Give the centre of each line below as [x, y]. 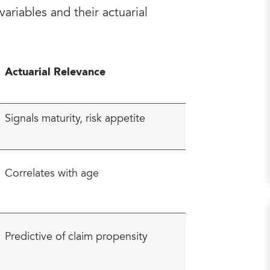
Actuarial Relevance [55, 72]
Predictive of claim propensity [76, 237]
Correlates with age [52, 174]
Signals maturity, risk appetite [75, 119]
